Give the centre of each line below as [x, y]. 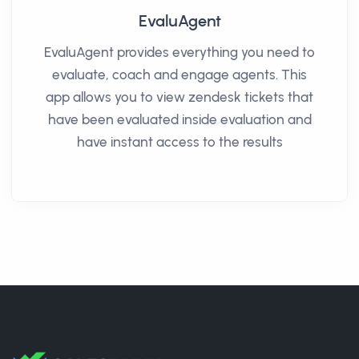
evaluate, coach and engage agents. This [179, 74]
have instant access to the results [179, 141]
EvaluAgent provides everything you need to [179, 52]
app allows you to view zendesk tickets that [179, 97]
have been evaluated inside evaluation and [179, 119]
